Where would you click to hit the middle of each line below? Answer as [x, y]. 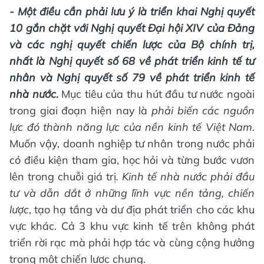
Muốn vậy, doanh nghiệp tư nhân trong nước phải [132, 144]
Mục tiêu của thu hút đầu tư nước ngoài [158, 94]
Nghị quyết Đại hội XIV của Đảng [171, 28]
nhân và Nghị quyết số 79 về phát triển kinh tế [132, 78]
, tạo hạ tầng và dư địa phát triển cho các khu [142, 210]
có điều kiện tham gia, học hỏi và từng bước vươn [132, 160]
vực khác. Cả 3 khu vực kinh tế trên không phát [132, 226]
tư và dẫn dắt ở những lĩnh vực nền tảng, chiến [132, 193]
